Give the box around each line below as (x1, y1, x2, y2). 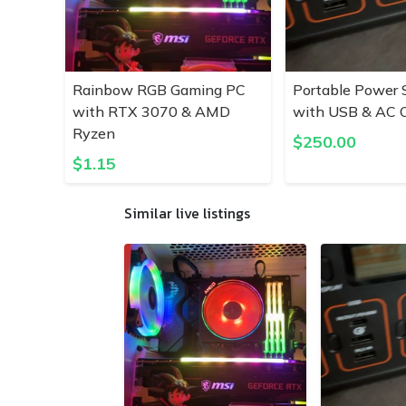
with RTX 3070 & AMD (72, 102, 230, 121)
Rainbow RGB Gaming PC (72, 81, 246, 99)
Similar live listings (124, 202, 250, 224)
